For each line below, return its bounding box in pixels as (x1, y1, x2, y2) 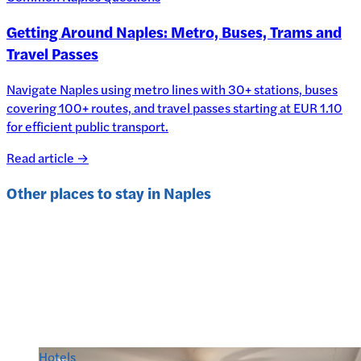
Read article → (6, 147, 89, 167)
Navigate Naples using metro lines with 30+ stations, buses (6, 79, 338, 98)
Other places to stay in (6, 181, 164, 204)
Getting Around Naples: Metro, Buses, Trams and (6, 21, 342, 44)
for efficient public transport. (6, 116, 168, 135)
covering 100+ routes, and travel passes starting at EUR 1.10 (6, 98, 342, 117)
